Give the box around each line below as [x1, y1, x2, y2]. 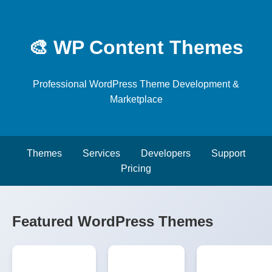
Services [83, 148, 120, 158]
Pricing [121, 163, 151, 174]
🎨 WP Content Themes [29, 36, 243, 59]
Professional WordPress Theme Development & [33, 78, 239, 89]
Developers [141, 148, 191, 158]
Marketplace [109, 93, 163, 104]
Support [211, 148, 245, 158]
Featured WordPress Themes [12, 212, 213, 229]
